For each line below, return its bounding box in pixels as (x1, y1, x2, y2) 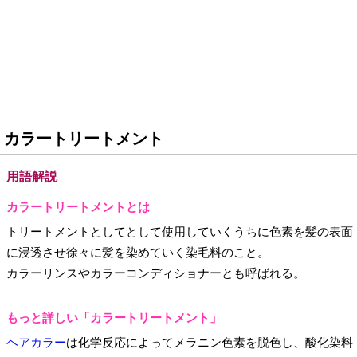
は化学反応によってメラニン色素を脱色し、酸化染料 (66, 336, 353, 349)
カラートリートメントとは (6, 201, 150, 214)
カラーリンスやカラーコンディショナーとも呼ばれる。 (6, 267, 305, 280)
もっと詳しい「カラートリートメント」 (6, 312, 222, 324)
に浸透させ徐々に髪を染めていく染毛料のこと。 (6, 246, 269, 259)
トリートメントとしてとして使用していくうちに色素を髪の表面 (6, 226, 353, 238)
